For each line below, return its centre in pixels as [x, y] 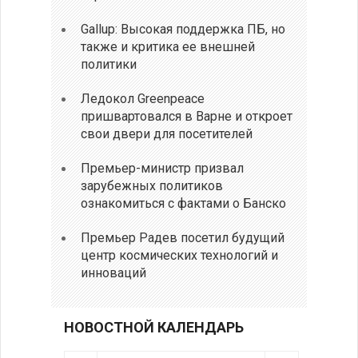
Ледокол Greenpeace [143, 98]
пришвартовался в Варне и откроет [187, 116]
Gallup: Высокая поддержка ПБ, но [183, 29]
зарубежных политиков [152, 185]
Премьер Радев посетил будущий [183, 237]
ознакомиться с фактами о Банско [184, 203]
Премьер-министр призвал [163, 168]
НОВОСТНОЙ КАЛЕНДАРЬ [154, 327]
